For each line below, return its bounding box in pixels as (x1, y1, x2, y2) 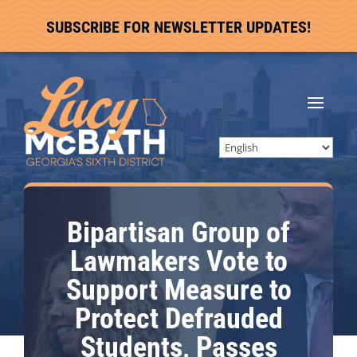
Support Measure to (65, 273, 292, 307)
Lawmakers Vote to (69, 245, 288, 278)
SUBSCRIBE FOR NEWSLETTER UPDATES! (46, 18, 311, 37)
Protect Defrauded (74, 302, 283, 335)
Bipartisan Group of (67, 216, 290, 249)
